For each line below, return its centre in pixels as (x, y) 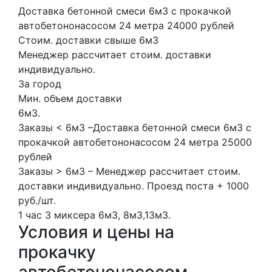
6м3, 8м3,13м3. (134, 215)
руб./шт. (37, 200)
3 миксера (70, 215)
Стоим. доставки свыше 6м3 (88, 40)
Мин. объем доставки (70, 98)
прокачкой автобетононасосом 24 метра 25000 (135, 142)
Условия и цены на (96, 232)
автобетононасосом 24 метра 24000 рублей (126, 25)
